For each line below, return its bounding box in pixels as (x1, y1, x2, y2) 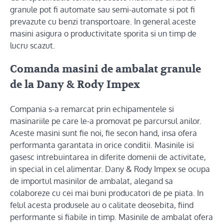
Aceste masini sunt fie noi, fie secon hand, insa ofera (10, 128, 197, 138)
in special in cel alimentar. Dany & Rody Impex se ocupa (10, 164, 210, 174)
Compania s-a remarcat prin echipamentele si (10, 104, 174, 114)
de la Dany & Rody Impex (10, 78, 140, 92)
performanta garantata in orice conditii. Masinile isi (10, 140, 194, 150)
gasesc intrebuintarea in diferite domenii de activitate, (10, 152, 206, 162)
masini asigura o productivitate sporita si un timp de (10, 28, 196, 38)
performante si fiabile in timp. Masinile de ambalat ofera (10, 212, 213, 222)
